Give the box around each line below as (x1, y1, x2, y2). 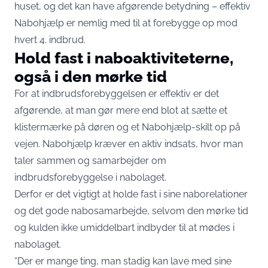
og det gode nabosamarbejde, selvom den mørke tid (14, 205, 248, 217)
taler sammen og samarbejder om (14, 155, 166, 166)
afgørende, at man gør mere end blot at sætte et (14, 105, 227, 116)
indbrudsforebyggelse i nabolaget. (14, 172, 171, 183)
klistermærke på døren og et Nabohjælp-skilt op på (14, 121, 240, 133)
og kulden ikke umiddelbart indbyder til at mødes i (14, 222, 234, 233)
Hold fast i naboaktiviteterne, (14, 48, 233, 67)
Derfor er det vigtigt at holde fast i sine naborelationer (14, 188, 248, 200)
